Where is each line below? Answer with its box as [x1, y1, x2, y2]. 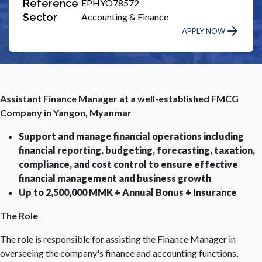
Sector [23, 11, 57, 23]
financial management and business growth [19, 173, 211, 184]
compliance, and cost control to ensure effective [19, 158, 238, 170]
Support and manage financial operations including [19, 130, 244, 142]
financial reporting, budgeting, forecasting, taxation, [19, 144, 255, 156]
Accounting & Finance [81, 11, 168, 22]
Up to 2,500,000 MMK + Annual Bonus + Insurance [19, 187, 240, 198]
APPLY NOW [182, 26, 225, 36]
